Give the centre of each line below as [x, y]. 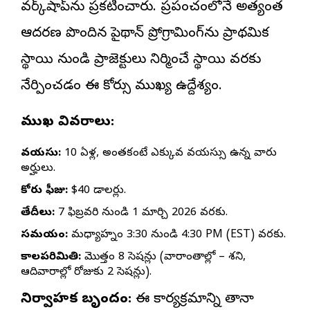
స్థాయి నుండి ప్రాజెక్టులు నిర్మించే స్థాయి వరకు [141, 61]
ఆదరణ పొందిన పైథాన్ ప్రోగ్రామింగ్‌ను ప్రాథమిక [145, 35]
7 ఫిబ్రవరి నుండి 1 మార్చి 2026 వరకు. [141, 213]
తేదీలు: [38, 213]
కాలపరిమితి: [51, 258]
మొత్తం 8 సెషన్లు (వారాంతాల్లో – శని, [163, 258]
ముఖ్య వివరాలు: [67, 123]
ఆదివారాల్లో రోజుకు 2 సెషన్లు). [86, 273]
